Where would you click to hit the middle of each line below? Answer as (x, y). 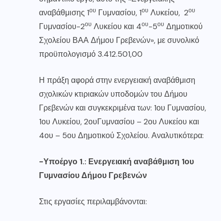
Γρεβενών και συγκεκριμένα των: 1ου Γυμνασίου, (123, 108)
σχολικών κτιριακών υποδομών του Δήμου (113, 94)
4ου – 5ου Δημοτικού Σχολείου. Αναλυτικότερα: (121, 136)
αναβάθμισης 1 (64, 13)
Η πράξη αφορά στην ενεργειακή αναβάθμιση (117, 80)
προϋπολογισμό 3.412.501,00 (91, 54)
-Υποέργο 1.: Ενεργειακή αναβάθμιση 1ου (116, 162)
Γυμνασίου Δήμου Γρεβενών (93, 176)
